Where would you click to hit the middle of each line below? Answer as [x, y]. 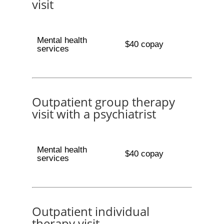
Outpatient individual [91, 211]
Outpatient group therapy [103, 102]
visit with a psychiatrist [94, 114]
